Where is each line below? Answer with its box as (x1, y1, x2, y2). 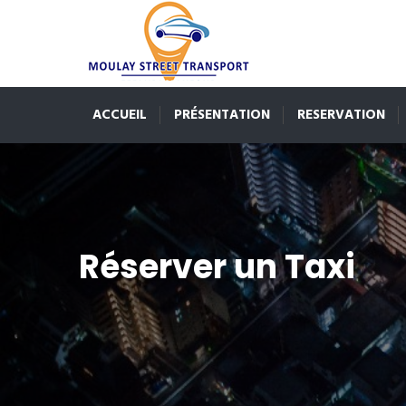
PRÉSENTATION (174, 104, 270, 126)
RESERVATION (297, 104, 385, 126)
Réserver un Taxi (79, 244, 355, 290)
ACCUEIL (92, 104, 147, 126)
